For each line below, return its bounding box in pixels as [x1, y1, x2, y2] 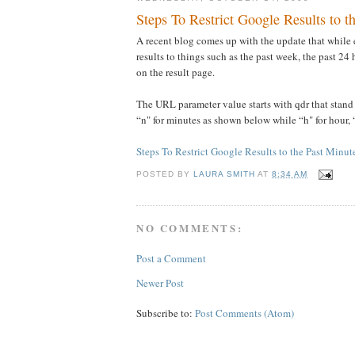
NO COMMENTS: [136, 220, 243, 236]
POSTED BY [136, 170, 194, 179]
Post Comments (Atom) [195, 305, 294, 320]
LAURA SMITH [193, 170, 256, 179]
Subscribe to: [136, 305, 195, 320]
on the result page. [136, 64, 215, 79]
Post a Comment [136, 250, 206, 265]
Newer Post [136, 275, 184, 290]
